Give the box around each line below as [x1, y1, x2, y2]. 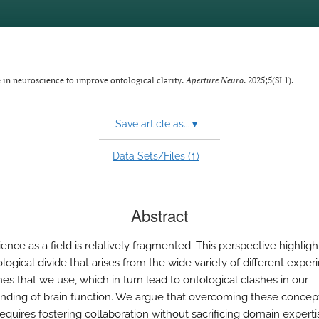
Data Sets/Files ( [113, 150, 191, 162]
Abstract [131, 204, 188, 226]
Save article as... [115, 118, 190, 130]
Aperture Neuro [186, 75, 244, 85]
